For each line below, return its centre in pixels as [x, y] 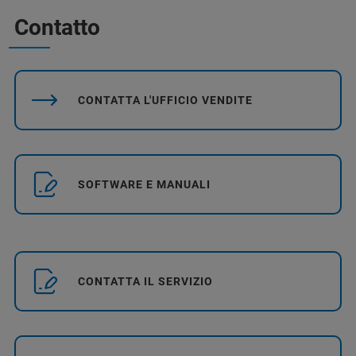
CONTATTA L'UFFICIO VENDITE [165, 100]
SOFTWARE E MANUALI [144, 184]
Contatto [57, 27]
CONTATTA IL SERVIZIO [145, 281]
